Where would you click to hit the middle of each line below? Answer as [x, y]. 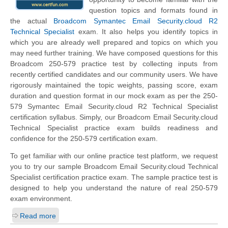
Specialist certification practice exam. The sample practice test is [114, 177]
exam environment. [41, 198]
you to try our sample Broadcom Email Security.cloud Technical [114, 166]
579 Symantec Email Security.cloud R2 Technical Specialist [114, 107]
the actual [32, 21]
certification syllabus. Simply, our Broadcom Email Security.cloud [114, 117]
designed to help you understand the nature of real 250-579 [114, 188]
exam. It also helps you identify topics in [146, 32]
